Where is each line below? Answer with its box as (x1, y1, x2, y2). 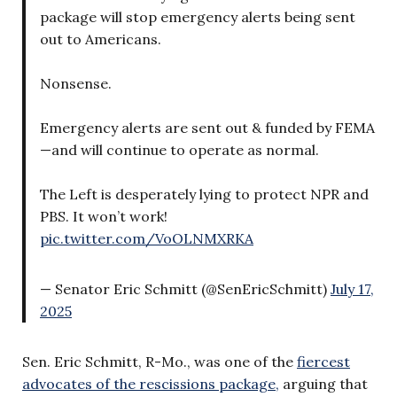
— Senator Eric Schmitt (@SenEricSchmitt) (40, 279, 331, 298)
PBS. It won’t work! (40, 206, 167, 225)
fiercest (297, 352, 350, 370)
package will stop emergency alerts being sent (40, 7, 355, 26)
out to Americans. (40, 29, 161, 48)
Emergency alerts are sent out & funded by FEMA (40, 118, 375, 136)
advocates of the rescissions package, (22, 374, 279, 393)
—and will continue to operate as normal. (40, 140, 319, 159)
